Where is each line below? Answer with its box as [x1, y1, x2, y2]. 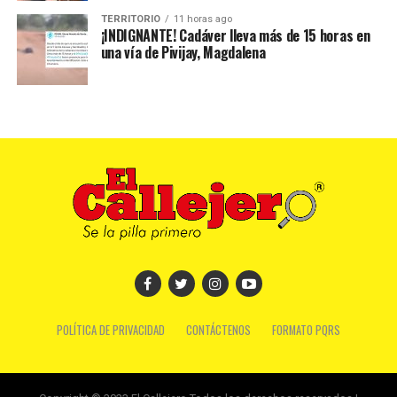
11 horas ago [173, 13, 232, 25]
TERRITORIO [100, 13, 160, 25]
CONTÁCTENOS [185, 321, 251, 339]
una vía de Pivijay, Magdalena [100, 42, 266, 63]
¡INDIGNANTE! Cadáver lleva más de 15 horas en [100, 25, 370, 46]
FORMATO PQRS [271, 321, 340, 339]
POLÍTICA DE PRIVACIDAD [56, 321, 165, 339]
